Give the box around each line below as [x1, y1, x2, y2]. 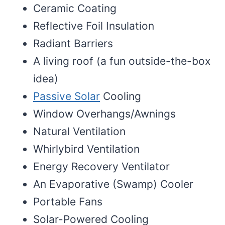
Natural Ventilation [33, 125, 126, 138]
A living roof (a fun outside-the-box [33, 54, 210, 67]
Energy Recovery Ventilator [33, 160, 170, 173]
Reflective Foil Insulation [33, 19, 154, 32]
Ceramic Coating [33, 2, 117, 15]
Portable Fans [33, 195, 102, 208]
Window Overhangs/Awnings [33, 107, 176, 120]
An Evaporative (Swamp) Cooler [33, 177, 193, 190]
